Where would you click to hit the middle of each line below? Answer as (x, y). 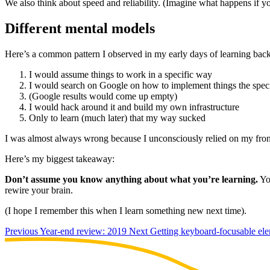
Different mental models (80, 29)
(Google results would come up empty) (103, 96)
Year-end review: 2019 (84, 231)
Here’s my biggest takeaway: (60, 159)
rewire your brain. (39, 190)
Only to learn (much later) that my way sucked (117, 118)
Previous (21, 231)
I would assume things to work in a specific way (121, 75)
